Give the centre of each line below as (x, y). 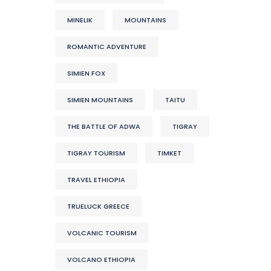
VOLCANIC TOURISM (102, 233)
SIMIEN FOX (86, 73)
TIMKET (169, 153)
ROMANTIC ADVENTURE (107, 46)
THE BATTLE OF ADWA (104, 126)
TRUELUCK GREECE (98, 206)
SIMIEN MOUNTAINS (100, 100)
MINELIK (80, 20)
